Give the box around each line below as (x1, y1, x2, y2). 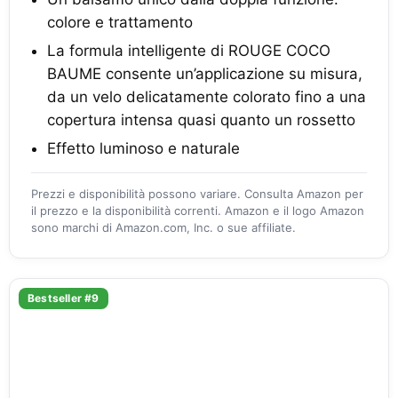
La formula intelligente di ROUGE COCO (47, 41, 330, 60)
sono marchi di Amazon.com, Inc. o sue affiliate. (31, 219, 296, 235)
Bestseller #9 (28, 291, 99, 305)
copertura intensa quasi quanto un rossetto (47, 110, 355, 129)
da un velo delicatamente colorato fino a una (47, 87, 366, 106)
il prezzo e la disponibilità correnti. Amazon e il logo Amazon (31, 203, 364, 218)
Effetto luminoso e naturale (47, 139, 240, 157)
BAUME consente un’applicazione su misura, (47, 64, 362, 83)
